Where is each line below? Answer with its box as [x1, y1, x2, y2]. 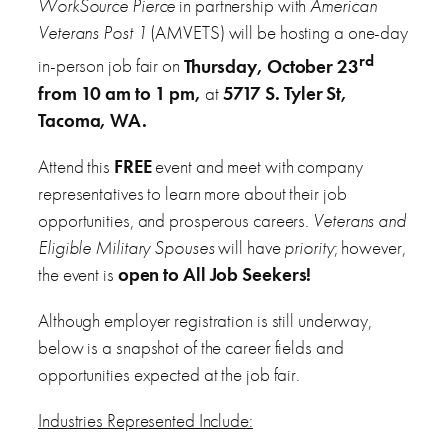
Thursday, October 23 [183, 53, 359, 79]
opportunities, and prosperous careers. [38, 207, 314, 233]
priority [284, 234, 334, 260]
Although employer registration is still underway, [38, 307, 373, 333]
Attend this [38, 153, 114, 179]
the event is [38, 261, 118, 287]
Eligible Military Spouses [38, 234, 215, 260]
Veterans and [313, 207, 406, 233]
